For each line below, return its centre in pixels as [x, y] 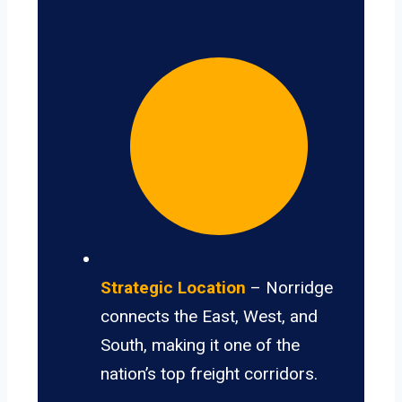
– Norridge [289, 288]
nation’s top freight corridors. [209, 374]
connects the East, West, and [209, 317]
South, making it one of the [200, 345]
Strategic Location [173, 288]
